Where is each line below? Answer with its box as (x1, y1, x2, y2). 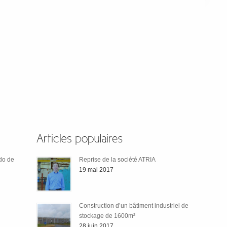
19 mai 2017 (79, 166, 113, 173)
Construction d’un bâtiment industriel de (79, 202, 188, 209)
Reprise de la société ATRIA (79, 156, 156, 163)
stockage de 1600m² (79, 212, 135, 219)
